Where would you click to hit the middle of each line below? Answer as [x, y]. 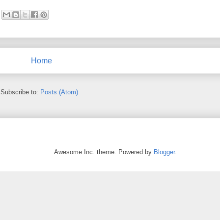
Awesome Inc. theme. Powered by [104, 152]
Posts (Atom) [59, 92]
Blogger [164, 152]
